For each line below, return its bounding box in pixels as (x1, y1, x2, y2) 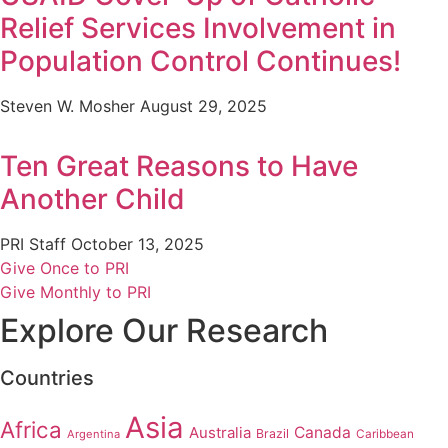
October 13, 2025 (71, 234, 204, 255)
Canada (294, 423, 351, 443)
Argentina (67, 427, 120, 442)
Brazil (256, 426, 289, 442)
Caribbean (356, 427, 414, 442)
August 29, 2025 (140, 96, 267, 117)
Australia (189, 423, 251, 443)
